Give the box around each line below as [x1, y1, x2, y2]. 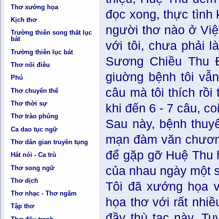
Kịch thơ [11, 16, 37, 24]
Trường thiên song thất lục [11, 29, 92, 37]
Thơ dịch [11, 176, 39, 184]
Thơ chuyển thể [11, 87, 59, 94]
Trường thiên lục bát [11, 48, 73, 56]
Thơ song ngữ [11, 164, 55, 172]
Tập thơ [11, 202, 35, 210]
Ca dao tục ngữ [11, 125, 58, 133]
